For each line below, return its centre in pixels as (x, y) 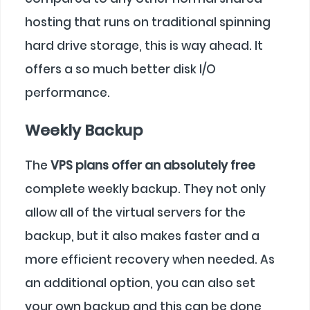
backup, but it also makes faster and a (142, 236)
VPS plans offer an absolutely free (153, 166)
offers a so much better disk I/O (120, 69)
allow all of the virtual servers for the (135, 213)
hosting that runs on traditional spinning (148, 22)
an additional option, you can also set (140, 283)
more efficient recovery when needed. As (150, 260)
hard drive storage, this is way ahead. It (144, 45)
